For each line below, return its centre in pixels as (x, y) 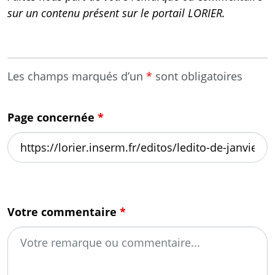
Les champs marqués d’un (77, 76)
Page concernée (52, 117)
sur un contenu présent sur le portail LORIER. (116, 13)
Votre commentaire (64, 212)
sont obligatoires (197, 76)
